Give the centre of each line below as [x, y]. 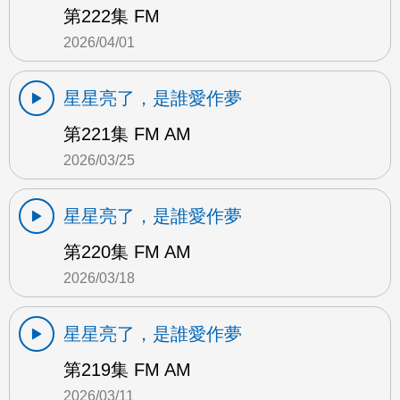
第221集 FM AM [127, 134]
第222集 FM [112, 17]
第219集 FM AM [127, 370]
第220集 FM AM [127, 252]
